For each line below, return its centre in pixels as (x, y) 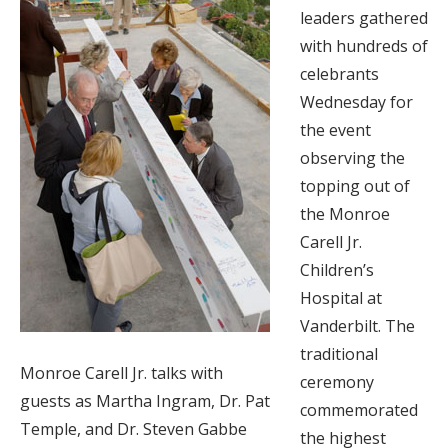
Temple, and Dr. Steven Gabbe (133, 428)
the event (335, 129)
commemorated (359, 409)
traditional (339, 353)
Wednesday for (356, 101)
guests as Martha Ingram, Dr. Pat (145, 400)
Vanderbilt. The (357, 325)
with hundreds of (364, 45)
